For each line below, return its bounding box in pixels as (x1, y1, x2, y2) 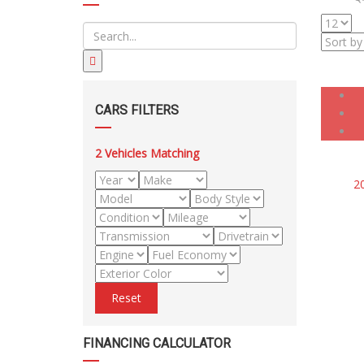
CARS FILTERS (95, 102, 179, 118)
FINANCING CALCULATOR (83, 336, 231, 351)
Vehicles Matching (105, 145, 199, 161)
